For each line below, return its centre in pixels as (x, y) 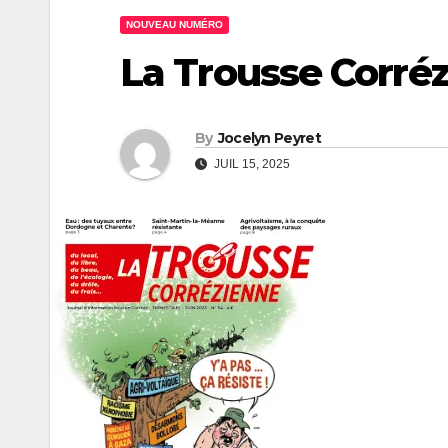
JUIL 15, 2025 (250, 164)
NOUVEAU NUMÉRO (174, 24)
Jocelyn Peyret (269, 138)
